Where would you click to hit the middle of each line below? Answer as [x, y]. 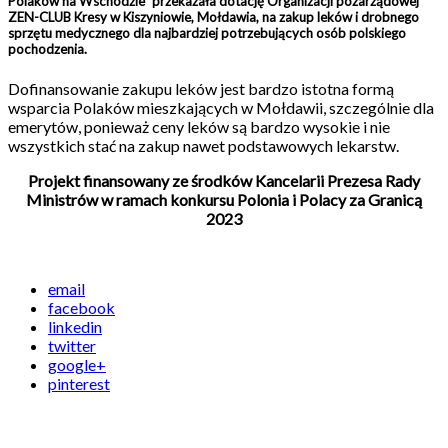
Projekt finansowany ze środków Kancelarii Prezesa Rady [224, 181]
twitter [72, 346]
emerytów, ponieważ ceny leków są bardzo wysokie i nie [199, 127]
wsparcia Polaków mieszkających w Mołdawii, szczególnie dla [221, 108]
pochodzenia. [47, 48]
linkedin [75, 327]
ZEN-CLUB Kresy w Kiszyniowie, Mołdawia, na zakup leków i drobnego [213, 16]
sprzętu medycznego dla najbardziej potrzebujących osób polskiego [207, 32]
